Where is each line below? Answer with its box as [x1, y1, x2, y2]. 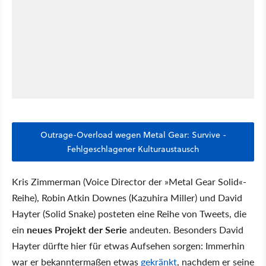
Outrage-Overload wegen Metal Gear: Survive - [40, 128, 226, 141]
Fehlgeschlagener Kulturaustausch [67, 142, 199, 155]
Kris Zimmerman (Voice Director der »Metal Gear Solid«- [12, 174, 246, 188]
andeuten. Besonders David [127, 222, 243, 236]
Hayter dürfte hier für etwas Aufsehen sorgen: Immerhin [12, 238, 245, 252]
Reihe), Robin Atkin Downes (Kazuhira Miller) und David [12, 190, 242, 204]
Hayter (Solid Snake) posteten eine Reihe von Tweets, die [12, 206, 246, 220]
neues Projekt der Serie [27, 222, 127, 236]
